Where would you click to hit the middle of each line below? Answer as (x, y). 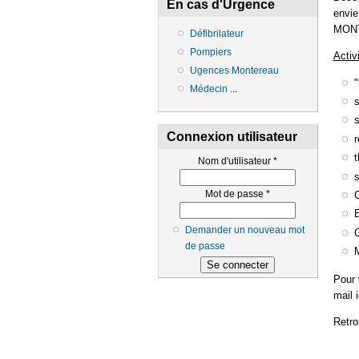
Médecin (210, 89)
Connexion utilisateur (232, 137)
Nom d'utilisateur (236, 161)
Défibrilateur (217, 34)
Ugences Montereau (234, 70)
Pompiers (211, 52)
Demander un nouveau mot (245, 230)
